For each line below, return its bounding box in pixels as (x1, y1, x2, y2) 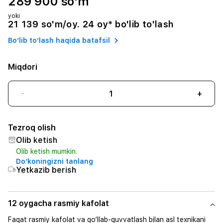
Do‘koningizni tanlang (16, 157, 93, 165)
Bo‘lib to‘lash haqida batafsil (8, 36, 110, 44)
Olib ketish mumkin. (16, 147, 77, 155)
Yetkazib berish (16, 165, 76, 175)
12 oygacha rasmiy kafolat (8, 199, 109, 208)
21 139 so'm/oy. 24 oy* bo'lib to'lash (8, 19, 174, 29)
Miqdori (8, 62, 37, 72)
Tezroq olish (8, 123, 56, 132)
